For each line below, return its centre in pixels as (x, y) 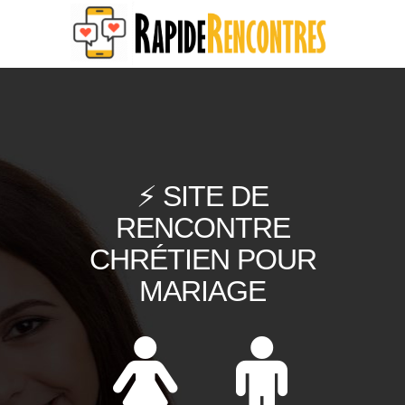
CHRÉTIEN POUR (202, 259)
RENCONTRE (202, 228)
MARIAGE (202, 291)
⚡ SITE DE (202, 196)
